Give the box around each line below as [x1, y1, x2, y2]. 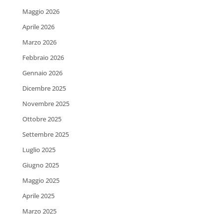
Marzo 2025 [22, 206, 56, 216]
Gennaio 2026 [22, 68, 62, 77]
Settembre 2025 [22, 129, 69, 139]
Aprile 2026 [22, 22, 55, 31]
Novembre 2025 [22, 99, 69, 108]
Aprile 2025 [22, 191, 55, 200]
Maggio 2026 [22, 6, 59, 16]
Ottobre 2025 [22, 114, 61, 123]
